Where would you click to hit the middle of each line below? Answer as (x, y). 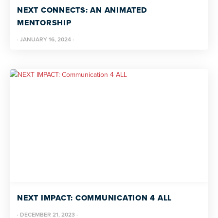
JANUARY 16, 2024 (45, 39)
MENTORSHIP (44, 23)
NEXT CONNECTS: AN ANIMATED (82, 10)
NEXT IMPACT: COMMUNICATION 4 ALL (94, 198)
